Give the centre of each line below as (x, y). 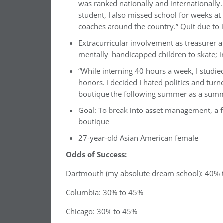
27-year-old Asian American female (138, 138)
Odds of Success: (96, 155)
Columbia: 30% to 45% (105, 192)
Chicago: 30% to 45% (102, 211)
